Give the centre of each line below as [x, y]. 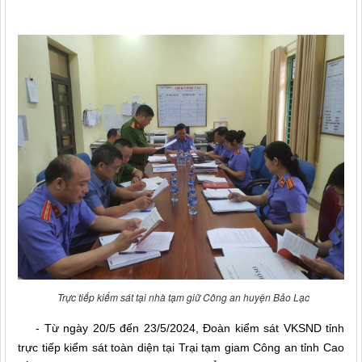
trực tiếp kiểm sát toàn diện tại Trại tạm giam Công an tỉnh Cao [181, 347]
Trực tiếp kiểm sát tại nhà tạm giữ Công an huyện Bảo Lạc [183, 297]
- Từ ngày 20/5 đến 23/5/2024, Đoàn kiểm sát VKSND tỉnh [181, 328]
